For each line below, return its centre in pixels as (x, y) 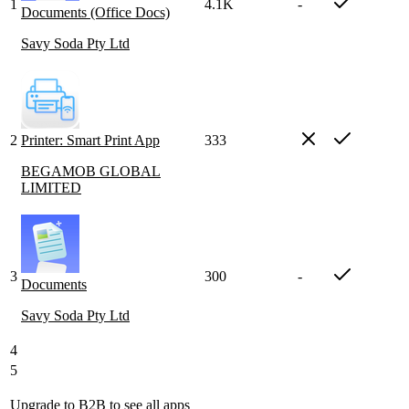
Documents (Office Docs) (95, 13)
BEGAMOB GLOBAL (91, 172)
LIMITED (51, 188)
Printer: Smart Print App (90, 141)
